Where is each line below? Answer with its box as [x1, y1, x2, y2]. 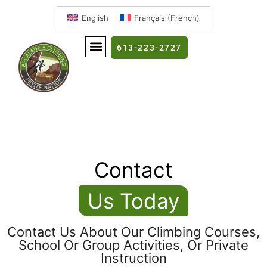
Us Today [88, 188, 179, 213]
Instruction [100, 250, 167, 266]
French [170, 13, 197, 23]
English [81, 13, 108, 23]
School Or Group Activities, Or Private [18, 237, 249, 253]
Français [133, 13, 165, 23]
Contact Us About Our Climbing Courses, [7, 223, 260, 240]
